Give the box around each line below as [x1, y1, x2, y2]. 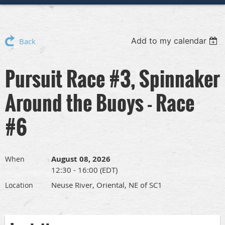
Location [5, 180, 33, 190]
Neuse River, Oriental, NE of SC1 [51, 179, 162, 190]
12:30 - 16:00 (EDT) [51, 164, 118, 175]
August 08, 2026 [51, 153, 110, 164]
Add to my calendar [131, 35, 207, 46]
